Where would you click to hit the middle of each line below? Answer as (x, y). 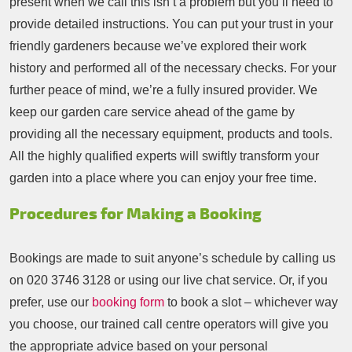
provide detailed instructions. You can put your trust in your (171, 24)
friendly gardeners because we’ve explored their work (158, 46)
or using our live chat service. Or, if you (219, 280)
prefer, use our (51, 302)
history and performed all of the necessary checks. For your (173, 68)
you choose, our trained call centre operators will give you (169, 324)
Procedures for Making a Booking (136, 214)
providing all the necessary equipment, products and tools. (171, 134)
